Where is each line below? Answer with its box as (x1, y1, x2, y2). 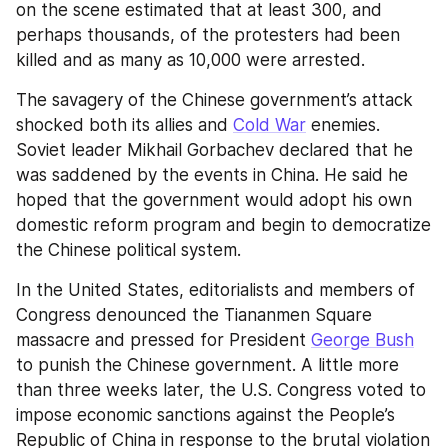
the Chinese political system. (16, 240, 241, 261)
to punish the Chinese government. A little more (16, 355, 399, 376)
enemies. (306, 115, 380, 136)
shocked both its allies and (16, 115, 233, 136)
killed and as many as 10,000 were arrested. (16, 50, 365, 71)
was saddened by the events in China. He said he (16, 165, 408, 186)
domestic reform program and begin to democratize (16, 215, 431, 236)
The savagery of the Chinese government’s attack (16, 90, 413, 111)
